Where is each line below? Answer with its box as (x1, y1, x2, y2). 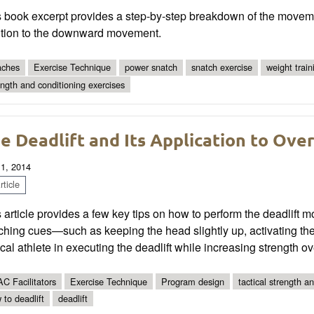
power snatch (125, 60, 177, 74)
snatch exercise (191, 60, 252, 74)
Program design (161, 274, 224, 288)
